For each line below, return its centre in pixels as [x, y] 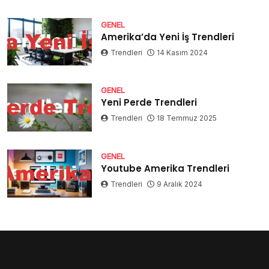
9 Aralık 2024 [180, 184]
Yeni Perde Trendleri [149, 103]
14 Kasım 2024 [183, 52]
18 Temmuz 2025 [187, 118]
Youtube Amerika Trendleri [165, 169]
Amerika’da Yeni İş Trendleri [168, 37]
